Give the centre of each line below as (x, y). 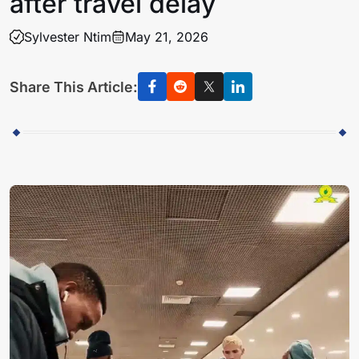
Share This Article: (74, 87)
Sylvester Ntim (67, 36)
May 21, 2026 (167, 36)
